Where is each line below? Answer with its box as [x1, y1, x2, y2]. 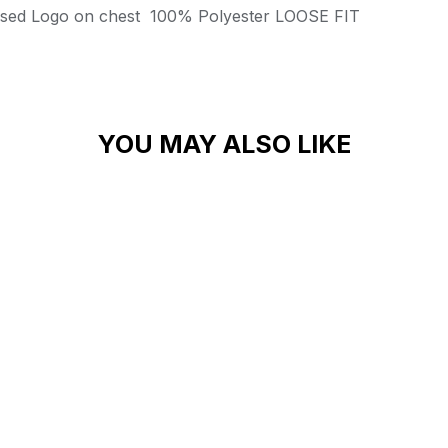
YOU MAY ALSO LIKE [97, 129, 351, 160]
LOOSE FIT [275, 6, 360, 27]
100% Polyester [150, 6, 270, 27]
